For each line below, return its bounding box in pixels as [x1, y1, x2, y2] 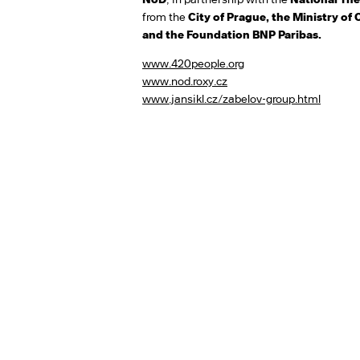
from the [142, 10, 186, 23]
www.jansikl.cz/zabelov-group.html [142, 92, 321, 105]
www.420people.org [142, 57, 244, 70]
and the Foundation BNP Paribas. [142, 28, 321, 41]
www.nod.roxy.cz [142, 75, 227, 88]
